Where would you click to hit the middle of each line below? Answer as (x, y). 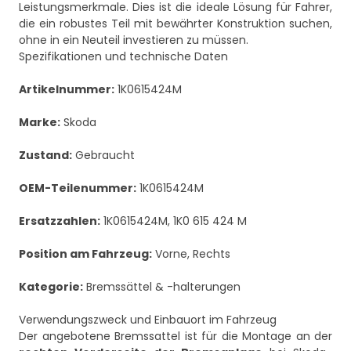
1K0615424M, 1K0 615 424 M (174, 221)
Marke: (40, 123)
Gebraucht (103, 156)
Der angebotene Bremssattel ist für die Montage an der (175, 337)
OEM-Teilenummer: (78, 188)
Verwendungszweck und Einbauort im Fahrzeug (148, 320)
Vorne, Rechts (191, 254)
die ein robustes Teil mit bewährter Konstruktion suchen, (175, 24)
